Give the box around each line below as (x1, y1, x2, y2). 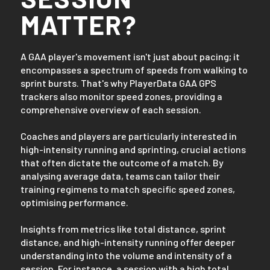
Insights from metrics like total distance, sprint (20, 222, 226, 234)
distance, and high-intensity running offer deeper (20, 236, 235, 248)
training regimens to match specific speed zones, (20, 183, 235, 195)
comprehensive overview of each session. (20, 103, 201, 115)
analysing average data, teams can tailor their (20, 169, 220, 181)
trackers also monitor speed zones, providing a (20, 90, 222, 102)
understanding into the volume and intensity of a (20, 249, 232, 261)
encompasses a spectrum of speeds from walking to (20, 63, 248, 75)
